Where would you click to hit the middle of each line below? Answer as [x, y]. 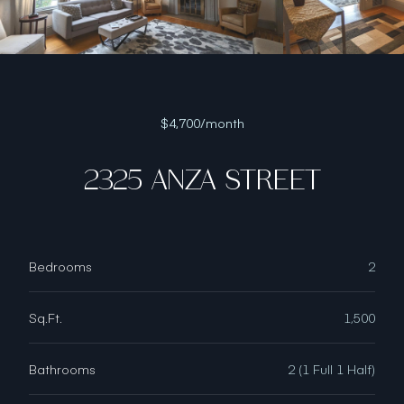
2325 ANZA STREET [202, 180]
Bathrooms [62, 368]
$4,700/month [202, 123]
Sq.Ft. [46, 317]
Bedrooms [60, 266]
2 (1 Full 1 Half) [331, 368]
